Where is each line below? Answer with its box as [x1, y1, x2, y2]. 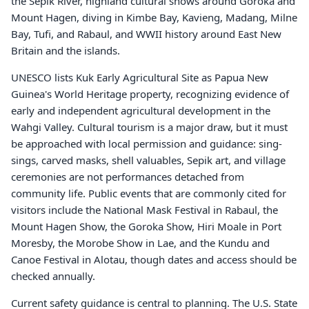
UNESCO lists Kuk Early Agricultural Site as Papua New [11, 70, 268, 84]
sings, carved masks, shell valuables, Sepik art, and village [11, 153, 286, 167]
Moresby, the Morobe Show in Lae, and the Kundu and [11, 236, 270, 250]
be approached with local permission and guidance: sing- [11, 137, 282, 150]
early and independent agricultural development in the [11, 103, 270, 117]
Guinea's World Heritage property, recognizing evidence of [11, 87, 289, 101]
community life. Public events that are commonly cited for [11, 186, 286, 200]
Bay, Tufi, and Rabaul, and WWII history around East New [11, 27, 281, 41]
